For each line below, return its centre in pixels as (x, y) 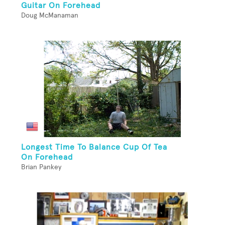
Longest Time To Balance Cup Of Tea (94, 147)
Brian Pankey (41, 167)
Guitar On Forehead (61, 6)
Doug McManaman (50, 16)
